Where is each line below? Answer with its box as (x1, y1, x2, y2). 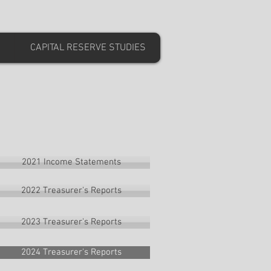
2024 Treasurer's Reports (21, 247, 122, 258)
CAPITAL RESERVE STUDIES (30, 42, 146, 54)
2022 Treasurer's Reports (21, 185, 122, 196)
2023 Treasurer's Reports (21, 217, 122, 227)
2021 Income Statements (21, 157, 121, 168)
